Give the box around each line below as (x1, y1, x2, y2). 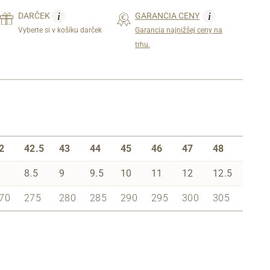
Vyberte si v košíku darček (18, 25, 102, 34)
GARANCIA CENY (135, 10, 199, 20)
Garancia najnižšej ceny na (135, 25, 222, 34)
